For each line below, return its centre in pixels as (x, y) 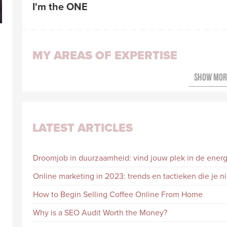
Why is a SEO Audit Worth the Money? (100, 213)
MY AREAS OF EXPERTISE (105, 55)
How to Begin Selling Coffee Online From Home (118, 195)
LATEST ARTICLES (83, 128)
